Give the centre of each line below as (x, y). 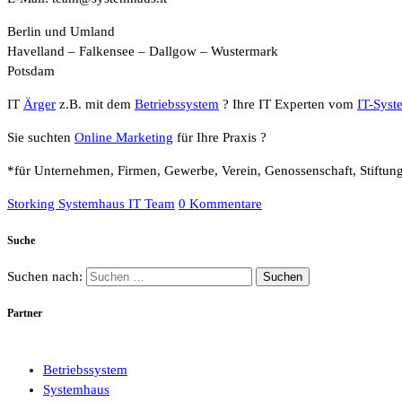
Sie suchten (41, 137)
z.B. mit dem (95, 104)
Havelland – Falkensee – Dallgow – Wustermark (143, 51)
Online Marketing (124, 137)
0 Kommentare (220, 203)
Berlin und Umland (61, 31)
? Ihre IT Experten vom (288, 104)
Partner (25, 314)
